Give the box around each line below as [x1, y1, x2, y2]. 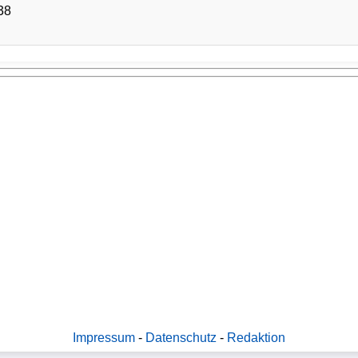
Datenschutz [145, 331, 217, 345]
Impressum [73, 331, 135, 345]
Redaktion [227, 331, 285, 345]
